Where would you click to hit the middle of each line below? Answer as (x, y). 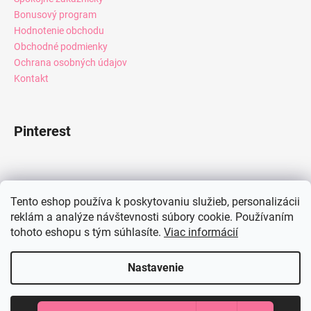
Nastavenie (155, 268)
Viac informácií (201, 232)
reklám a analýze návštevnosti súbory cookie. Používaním (152, 217)
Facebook (44, 187)
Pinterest (42, 131)
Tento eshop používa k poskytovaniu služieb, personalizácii (155, 202)
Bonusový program (55, 14)
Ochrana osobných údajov (70, 62)
